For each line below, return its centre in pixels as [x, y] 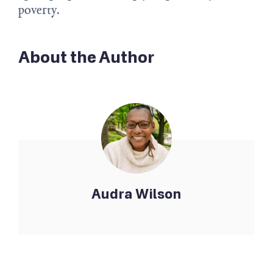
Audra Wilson [136, 194]
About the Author [86, 58]
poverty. [41, 10]
